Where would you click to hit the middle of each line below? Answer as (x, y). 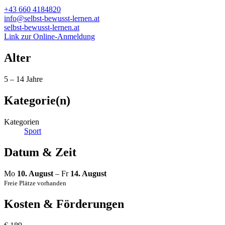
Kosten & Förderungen (64, 204)
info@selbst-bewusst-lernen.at (52, 19)
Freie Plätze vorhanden (35, 183)
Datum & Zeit (40, 152)
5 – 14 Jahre (23, 79)
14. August (88, 173)
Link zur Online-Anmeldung (49, 37)
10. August (35, 173)
